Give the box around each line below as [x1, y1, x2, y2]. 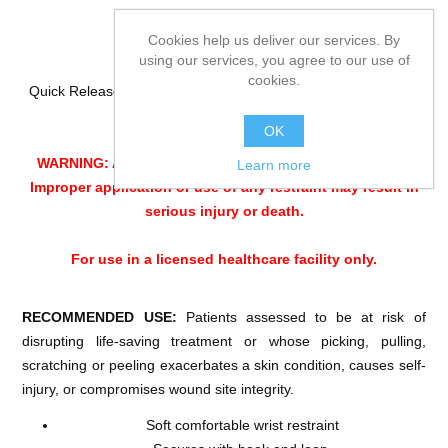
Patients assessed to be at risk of [185, 309, 426, 325]
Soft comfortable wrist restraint [145, 417, 339, 433]
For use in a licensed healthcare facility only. [71, 251, 377, 267]
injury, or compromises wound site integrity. [22, 381, 295, 397]
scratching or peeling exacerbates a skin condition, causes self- [22, 357, 426, 373]
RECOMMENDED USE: [22, 309, 186, 325]
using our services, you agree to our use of [138, 51, 410, 68]
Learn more [237, 156, 311, 173]
